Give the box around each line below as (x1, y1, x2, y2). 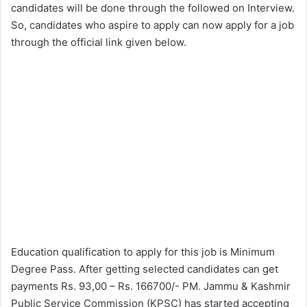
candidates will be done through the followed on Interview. (11, 1, 295, 15)
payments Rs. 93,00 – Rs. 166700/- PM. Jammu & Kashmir (11, 280, 291, 293)
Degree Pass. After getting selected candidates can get (11, 262, 278, 276)
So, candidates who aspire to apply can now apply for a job (11, 19, 294, 32)
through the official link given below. (11, 36, 186, 49)
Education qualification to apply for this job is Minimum (11, 245, 275, 259)
